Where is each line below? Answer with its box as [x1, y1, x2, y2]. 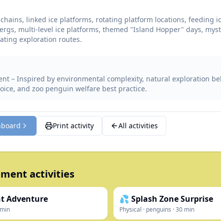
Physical [119, 205, 142, 214]
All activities [118, 121, 158, 130]
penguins [146, 205, 171, 214]
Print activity [53, 121, 94, 130]
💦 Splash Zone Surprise [119, 193, 213, 204]
